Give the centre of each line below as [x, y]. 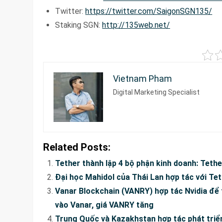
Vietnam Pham [143, 78]
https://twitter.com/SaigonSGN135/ [149, 11]
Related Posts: [77, 147]
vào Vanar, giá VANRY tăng [105, 205]
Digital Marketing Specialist [157, 92]
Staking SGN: [79, 25]
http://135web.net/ [136, 25]
